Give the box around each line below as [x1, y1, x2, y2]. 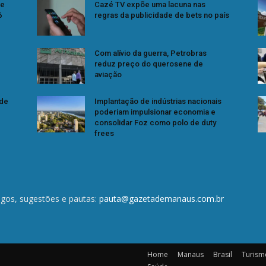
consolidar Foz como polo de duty [94, 118, 216, 128]
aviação [94, 69, 122, 79]
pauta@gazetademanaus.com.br [99, 192, 224, 204]
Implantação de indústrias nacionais [94, 97, 221, 106]
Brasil [213, 249, 232, 260]
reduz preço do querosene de [94, 59, 203, 68]
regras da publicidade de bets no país [94, 10, 229, 20]
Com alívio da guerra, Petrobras [94, 48, 207, 58]
